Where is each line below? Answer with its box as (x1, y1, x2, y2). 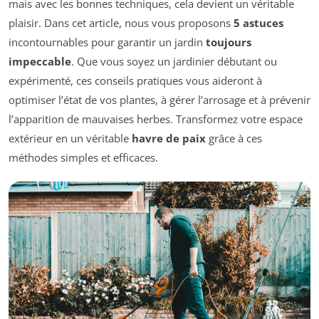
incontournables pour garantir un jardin (9, 35, 206, 50)
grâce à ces (206, 131, 262, 146)
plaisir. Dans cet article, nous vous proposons (9, 16, 234, 31)
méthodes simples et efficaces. (9, 150, 158, 165)
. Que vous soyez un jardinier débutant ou (71, 54, 277, 69)
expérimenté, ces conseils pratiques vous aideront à (9, 73, 262, 88)
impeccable (9, 54, 71, 69)
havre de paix (132, 131, 206, 146)
